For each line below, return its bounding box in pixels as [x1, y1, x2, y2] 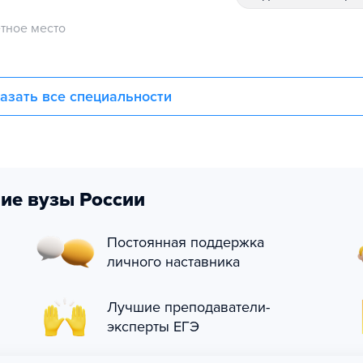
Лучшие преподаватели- [107, 298, 270, 316]
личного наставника [107, 253, 240, 271]
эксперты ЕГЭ [107, 318, 199, 335]
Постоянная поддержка [107, 233, 264, 251]
